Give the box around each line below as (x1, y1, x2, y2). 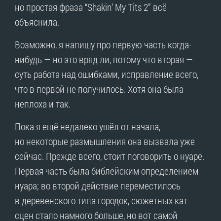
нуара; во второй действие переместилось (15, 179, 181, 192)
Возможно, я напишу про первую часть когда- (15, 37, 191, 51)
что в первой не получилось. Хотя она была (15, 82, 184, 95)
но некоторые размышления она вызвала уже (15, 134, 195, 147)
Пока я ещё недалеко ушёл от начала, (15, 119, 160, 133)
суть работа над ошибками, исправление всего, (15, 67, 198, 80)
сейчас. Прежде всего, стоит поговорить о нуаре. (15, 149, 204, 162)
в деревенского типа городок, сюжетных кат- (15, 193, 190, 207)
